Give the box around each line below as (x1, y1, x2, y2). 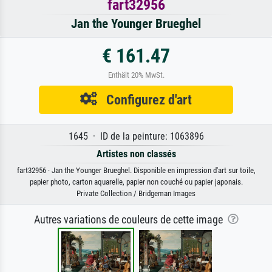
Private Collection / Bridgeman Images (76, 189, 195, 199)
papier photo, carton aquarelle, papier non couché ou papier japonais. (29, 177, 243, 187)
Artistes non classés (96, 148, 176, 160)
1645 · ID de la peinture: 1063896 (68, 131, 204, 143)
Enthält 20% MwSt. (107, 70, 165, 80)
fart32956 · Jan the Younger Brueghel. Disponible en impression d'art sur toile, (16, 166, 256, 175)
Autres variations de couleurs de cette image (33, 214, 228, 226)
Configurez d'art (97, 92, 192, 108)
